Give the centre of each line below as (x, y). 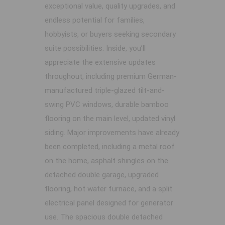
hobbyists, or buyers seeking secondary (110, 34)
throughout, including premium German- (111, 77)
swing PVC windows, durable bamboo (107, 105)
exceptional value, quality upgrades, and (110, 6)
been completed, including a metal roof (110, 147)
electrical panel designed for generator (109, 203)
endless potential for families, (95, 20)
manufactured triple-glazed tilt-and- (105, 91)
